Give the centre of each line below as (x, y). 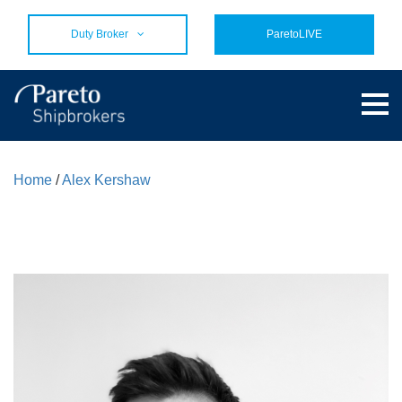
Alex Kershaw (106, 180)
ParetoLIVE (294, 34)
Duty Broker (100, 34)
